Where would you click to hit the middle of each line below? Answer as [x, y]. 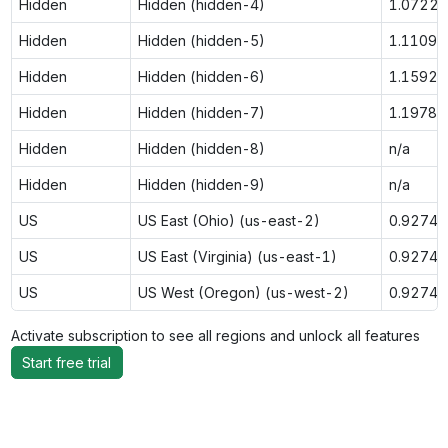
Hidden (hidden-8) [201, 148]
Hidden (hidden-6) [201, 76]
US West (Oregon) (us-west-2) [243, 292]
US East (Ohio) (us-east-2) [228, 220]
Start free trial [66, 362]
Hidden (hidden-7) [201, 112]
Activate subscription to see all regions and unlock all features [219, 335]
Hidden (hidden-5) [201, 40]
